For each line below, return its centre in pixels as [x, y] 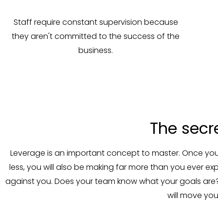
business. [96, 50]
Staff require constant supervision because [96, 22]
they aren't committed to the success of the [96, 36]
